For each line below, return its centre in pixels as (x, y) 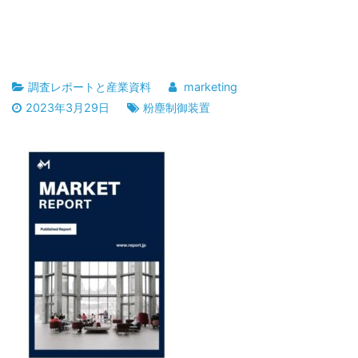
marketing (210, 86)
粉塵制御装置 (176, 107)
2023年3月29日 (68, 107)
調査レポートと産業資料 (89, 86)
